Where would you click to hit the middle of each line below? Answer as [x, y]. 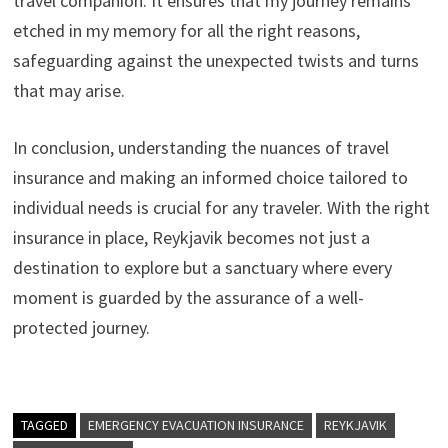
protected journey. [81, 327]
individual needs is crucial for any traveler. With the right [221, 207]
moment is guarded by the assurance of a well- [188, 297]
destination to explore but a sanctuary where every [202, 267]
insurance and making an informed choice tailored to [210, 177]
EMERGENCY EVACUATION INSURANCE [195, 424]
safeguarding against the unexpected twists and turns [215, 60]
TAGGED [44, 424]
